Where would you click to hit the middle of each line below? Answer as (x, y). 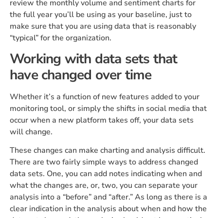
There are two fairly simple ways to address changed (104, 162)
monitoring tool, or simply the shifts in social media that (108, 108)
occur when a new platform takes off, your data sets (102, 120)
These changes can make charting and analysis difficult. (108, 151)
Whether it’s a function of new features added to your (105, 97)
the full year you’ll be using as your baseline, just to (101, 15)
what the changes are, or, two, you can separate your (104, 186)
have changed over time (81, 75)
